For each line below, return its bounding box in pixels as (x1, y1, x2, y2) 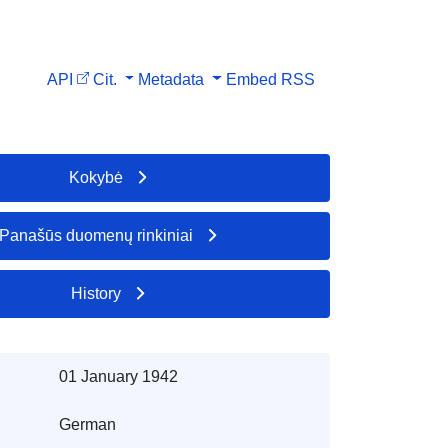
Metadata (138, 70, 205, 88)
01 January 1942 (58, 367, 178, 385)
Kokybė (69, 168, 124, 186)
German (58, 415, 116, 433)
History (71, 284, 122, 302)
